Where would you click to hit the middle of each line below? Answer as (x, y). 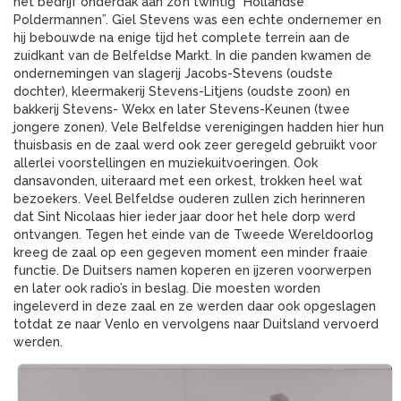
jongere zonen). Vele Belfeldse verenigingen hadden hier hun (199, 128)
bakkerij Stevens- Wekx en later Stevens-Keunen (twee (182, 110)
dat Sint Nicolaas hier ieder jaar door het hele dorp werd (184, 217)
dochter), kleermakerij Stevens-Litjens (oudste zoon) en (182, 92)
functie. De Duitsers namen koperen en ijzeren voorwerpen (192, 271)
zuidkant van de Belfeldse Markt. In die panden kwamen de (192, 56)
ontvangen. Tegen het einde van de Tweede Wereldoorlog (193, 235)
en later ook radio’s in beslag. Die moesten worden (167, 289)
